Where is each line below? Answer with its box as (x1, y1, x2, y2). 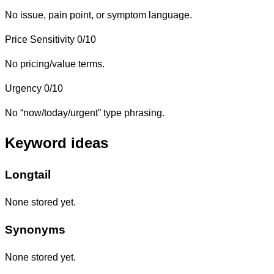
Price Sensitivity (5, 34, 75, 45)
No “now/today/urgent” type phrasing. (5, 107, 165, 118)
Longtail (5, 168, 51, 182)
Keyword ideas (5, 135, 108, 152)
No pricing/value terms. (5, 58, 105, 69)
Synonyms (5, 223, 65, 236)
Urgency (5, 83, 42, 94)
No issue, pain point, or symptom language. (5, 9, 192, 20)
